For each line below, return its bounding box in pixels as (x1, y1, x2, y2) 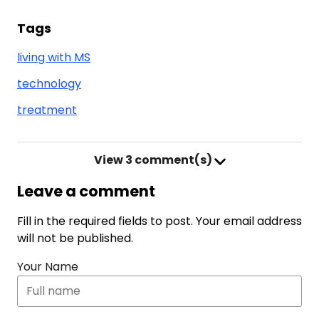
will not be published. (17, 230, 133, 246)
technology (17, 75, 81, 92)
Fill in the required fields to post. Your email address (17, 213, 302, 229)
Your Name (17, 258, 78, 275)
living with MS (17, 49, 90, 66)
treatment (17, 102, 77, 118)
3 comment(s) (122, 152, 214, 168)
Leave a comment (17, 181, 155, 202)
